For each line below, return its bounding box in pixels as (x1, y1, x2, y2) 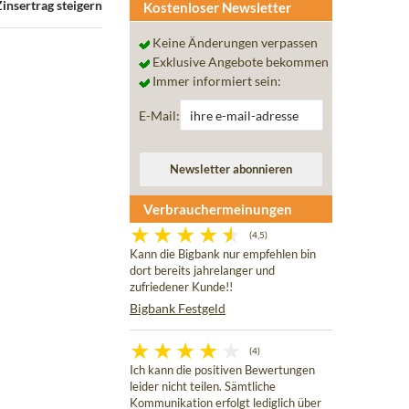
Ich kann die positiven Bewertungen (130, 363, 315, 378)
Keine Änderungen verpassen (150, 35, 318, 51)
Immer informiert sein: (150, 73, 281, 89)
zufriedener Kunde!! (130, 280, 233, 295)
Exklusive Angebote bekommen (150, 54, 329, 70)
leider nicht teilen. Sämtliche (130, 380, 276, 394)
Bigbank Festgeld (130, 300, 225, 317)
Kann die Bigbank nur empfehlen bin (130, 247, 316, 262)
